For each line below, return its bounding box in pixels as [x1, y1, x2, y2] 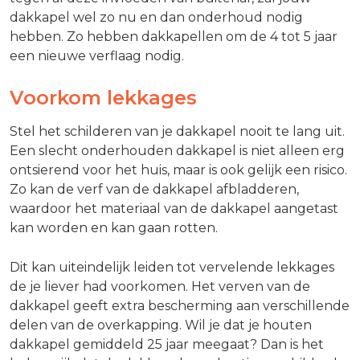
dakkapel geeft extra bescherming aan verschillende [10, 297, 350, 313]
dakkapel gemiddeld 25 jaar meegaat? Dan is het [10, 336, 324, 352]
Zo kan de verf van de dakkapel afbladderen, [10, 181, 299, 197]
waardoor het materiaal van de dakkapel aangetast [10, 200, 338, 216]
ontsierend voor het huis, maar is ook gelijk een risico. [10, 162, 347, 178]
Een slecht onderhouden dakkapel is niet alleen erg [10, 142, 345, 158]
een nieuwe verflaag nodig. [10, 48, 184, 64]
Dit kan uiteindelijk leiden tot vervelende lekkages [10, 259, 334, 275]
